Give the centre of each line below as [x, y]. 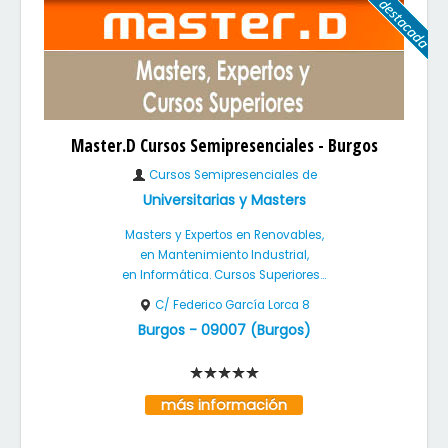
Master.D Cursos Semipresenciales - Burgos [224, 145]
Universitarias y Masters [224, 200]
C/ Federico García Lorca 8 [232, 305]
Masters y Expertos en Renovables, [224, 235]
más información [224, 405]
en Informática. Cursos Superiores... [224, 275]
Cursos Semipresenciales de [231, 175]
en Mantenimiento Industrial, [224, 255]
